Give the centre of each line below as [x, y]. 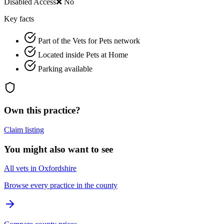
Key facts [19, 19]
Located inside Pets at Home [83, 55]
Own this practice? [42, 110]
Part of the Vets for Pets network [89, 41]
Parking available [65, 69]
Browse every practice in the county [61, 185]
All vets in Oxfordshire [40, 168]
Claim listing [24, 129]
